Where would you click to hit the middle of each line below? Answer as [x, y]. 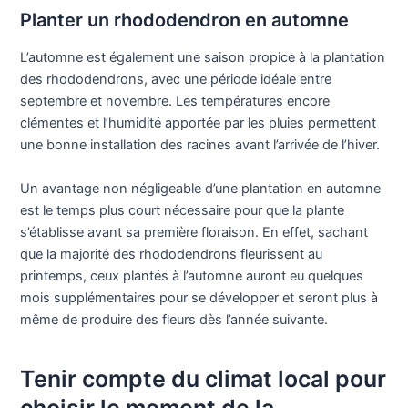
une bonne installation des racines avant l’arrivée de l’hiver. [200, 145]
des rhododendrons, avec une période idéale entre [176, 80]
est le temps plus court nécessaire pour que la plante [183, 210]
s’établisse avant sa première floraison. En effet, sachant [194, 232]
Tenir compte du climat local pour [204, 379]
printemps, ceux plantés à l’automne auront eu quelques [192, 275]
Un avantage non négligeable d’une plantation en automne [201, 188]
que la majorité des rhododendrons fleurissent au [172, 254]
